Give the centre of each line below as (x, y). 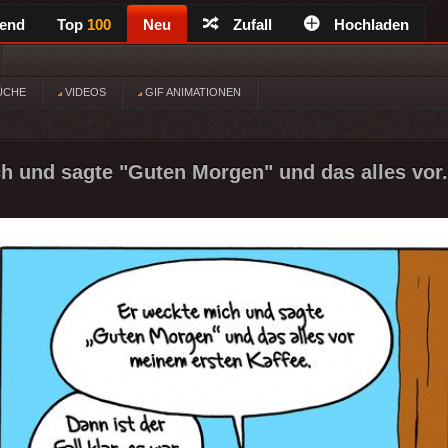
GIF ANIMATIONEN (191, 92)
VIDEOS (84, 92)
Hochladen (371, 24)
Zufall (252, 24)
